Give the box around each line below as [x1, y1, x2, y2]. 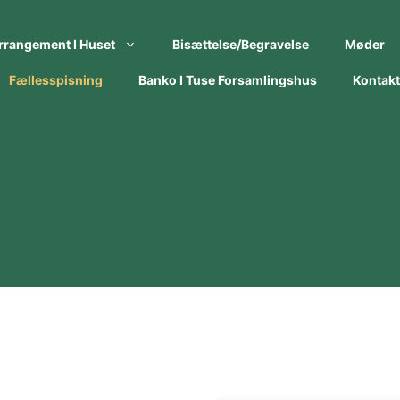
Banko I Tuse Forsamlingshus [138, 72, 317, 87]
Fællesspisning [9, 72, 103, 87]
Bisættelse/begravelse [172, 37, 309, 52]
